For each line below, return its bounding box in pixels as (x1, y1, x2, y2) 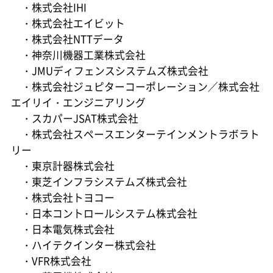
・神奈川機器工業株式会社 (10, 48, 146, 63)
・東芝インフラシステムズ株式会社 (10, 174, 187, 190)
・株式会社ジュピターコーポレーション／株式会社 (10, 79, 260, 94)
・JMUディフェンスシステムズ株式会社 (10, 63, 208, 79)
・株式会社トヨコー (10, 190, 115, 205)
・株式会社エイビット (10, 16, 125, 31)
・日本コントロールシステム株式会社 (10, 206, 197, 221)
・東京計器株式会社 (10, 158, 115, 174)
